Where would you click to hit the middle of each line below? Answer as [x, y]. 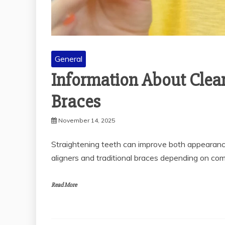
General [69, 59]
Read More [64, 185]
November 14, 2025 [87, 120]
